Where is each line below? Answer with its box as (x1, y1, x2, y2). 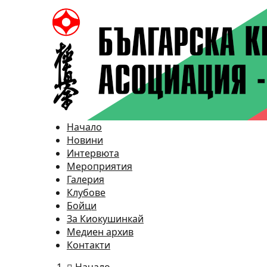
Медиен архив (67, 225, 133, 238)
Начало (67, 120, 102, 133)
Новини (67, 133, 103, 147)
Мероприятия (67, 160, 132, 173)
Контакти (67, 238, 110, 252)
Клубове (67, 186, 105, 199)
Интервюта (67, 147, 119, 160)
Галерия (67, 173, 104, 186)
